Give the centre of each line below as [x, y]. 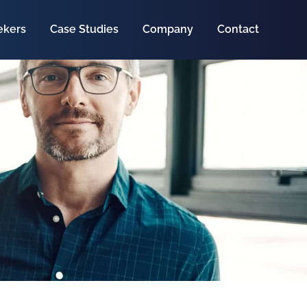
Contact [238, 29]
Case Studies [84, 29]
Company [168, 29]
